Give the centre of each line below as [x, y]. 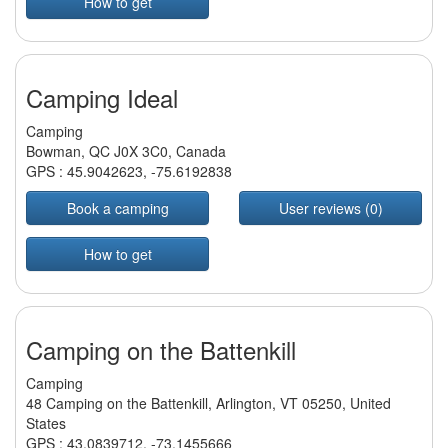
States [46, 423]
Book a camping [117, 208]
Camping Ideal [102, 98]
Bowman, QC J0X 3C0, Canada [126, 151]
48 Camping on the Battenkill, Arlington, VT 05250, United [208, 403]
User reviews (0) [330, 208]
